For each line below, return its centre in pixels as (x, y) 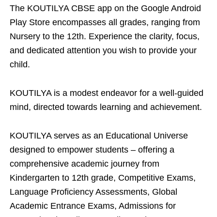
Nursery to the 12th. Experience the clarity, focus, (105, 36)
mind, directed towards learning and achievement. (106, 107)
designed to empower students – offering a (92, 150)
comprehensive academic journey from (85, 164)
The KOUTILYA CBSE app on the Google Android (105, 8)
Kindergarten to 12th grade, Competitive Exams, (103, 178)
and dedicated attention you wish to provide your (103, 50)
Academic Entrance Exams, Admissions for (93, 206)
